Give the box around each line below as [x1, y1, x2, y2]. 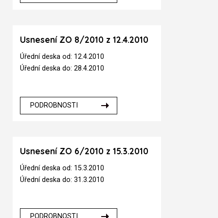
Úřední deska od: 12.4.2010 [20, 53, 105, 61]
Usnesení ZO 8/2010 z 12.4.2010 [20, 35, 149, 45]
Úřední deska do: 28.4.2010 [20, 64, 105, 73]
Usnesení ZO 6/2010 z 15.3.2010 [20, 146, 149, 156]
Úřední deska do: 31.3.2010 [20, 175, 105, 184]
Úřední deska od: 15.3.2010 [20, 163, 105, 172]
